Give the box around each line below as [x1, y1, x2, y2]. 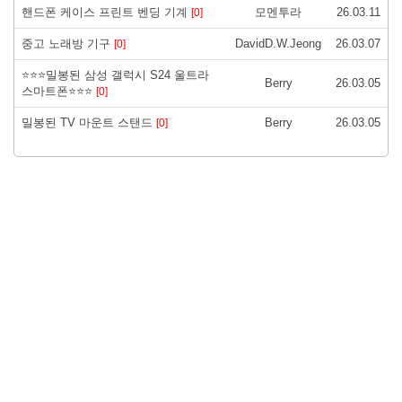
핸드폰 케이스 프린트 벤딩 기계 [22, 4, 191, 19]
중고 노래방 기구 [22, 36, 114, 50]
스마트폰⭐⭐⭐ [22, 83, 96, 98]
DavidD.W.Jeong [235, 36, 321, 50]
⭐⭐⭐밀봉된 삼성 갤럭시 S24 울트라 [22, 67, 209, 82]
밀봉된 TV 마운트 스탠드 [22, 115, 156, 129]
